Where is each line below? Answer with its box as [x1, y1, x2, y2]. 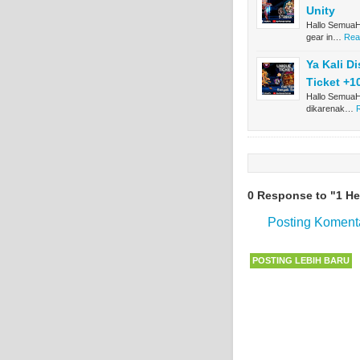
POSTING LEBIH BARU [252, 255, 350, 265]
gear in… [306, 31, 342, 42]
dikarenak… [306, 103, 354, 113]
